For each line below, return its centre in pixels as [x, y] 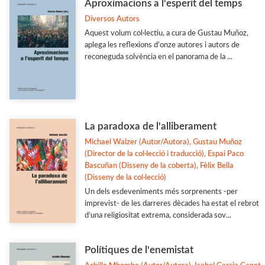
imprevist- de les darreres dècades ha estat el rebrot [172, 204]
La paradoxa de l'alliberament [150, 126]
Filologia [27, 256]
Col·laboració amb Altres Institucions [75, 37]
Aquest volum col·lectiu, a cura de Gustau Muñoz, [166, 33]
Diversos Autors [112, 19]
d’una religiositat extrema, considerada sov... [158, 216]
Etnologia [29, 236]
